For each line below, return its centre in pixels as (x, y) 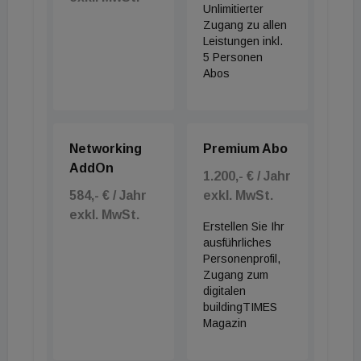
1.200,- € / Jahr (247, 176)
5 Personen (232, 57)
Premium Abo (245, 149)
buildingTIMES (240, 307)
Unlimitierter (233, 9)
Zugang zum (235, 275)
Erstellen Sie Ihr (243, 226)
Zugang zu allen (245, 25)
